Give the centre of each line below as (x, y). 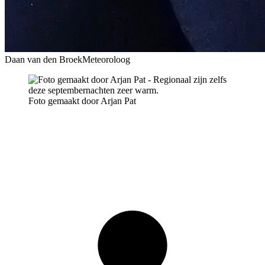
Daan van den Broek (43, 60)
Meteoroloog (106, 60)
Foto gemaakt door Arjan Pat (82, 101)
